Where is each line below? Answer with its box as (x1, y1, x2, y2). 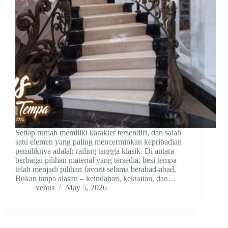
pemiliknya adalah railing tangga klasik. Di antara (15, 147, 174, 156)
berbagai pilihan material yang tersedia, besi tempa (15, 156, 177, 165)
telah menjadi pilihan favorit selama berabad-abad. (15, 165, 176, 174)
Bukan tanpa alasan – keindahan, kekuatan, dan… (15, 174, 176, 183)
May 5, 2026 (66, 183, 107, 192)
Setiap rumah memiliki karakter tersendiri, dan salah (15, 128, 181, 137)
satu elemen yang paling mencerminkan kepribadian (15, 137, 182, 147)
